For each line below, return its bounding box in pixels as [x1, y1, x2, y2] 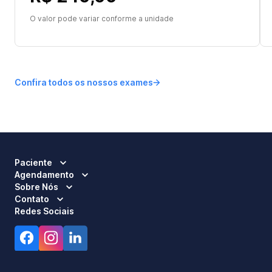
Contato [15, 194, 49, 204]
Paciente [15, 157, 52, 168]
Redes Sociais [15, 206, 74, 216]
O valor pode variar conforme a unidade [30, 14, 174, 23]
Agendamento [15, 169, 74, 180]
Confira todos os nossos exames [15, 77, 153, 87]
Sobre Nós [15, 182, 58, 192]
